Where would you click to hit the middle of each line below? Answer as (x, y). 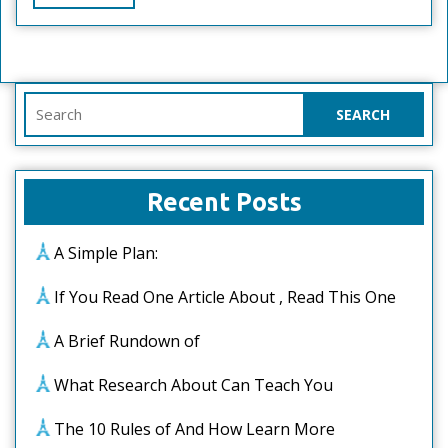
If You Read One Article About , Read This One (225, 297)
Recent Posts (224, 202)
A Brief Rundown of (127, 341)
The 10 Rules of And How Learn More (194, 429)
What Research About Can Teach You (193, 385)
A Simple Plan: (106, 253)
